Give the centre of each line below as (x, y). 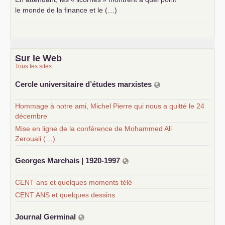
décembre (31, 116)
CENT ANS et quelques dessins (65, 195)
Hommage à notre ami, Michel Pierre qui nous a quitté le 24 (110, 106)
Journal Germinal (46, 216)
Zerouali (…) (35, 139)
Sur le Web (38, 58)
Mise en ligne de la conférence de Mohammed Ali (93, 129)
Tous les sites (33, 66)
